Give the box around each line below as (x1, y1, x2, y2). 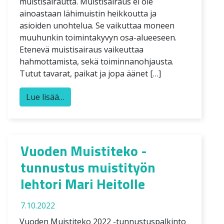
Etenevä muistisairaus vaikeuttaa (19, 43, 143, 55)
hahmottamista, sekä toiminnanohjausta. (19, 55, 173, 67)
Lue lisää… (26, 91, 64, 102)
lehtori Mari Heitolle (20, 172, 145, 194)
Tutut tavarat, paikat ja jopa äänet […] (19, 67, 161, 79)
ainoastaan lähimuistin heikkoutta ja (19, 7, 156, 19)
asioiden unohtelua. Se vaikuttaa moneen (19, 19, 174, 31)
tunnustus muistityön (20, 156, 155, 178)
